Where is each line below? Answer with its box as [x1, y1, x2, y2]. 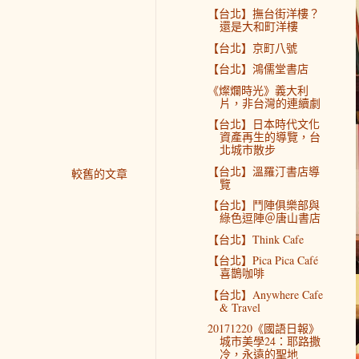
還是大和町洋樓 [219, 18, 298, 34]
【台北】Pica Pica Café [207, 252, 318, 268]
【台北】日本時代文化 [207, 116, 320, 132]
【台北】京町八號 [207, 39, 297, 55]
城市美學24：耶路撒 [219, 333, 321, 349]
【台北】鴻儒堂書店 [207, 61, 309, 77]
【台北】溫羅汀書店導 [207, 163, 320, 179]
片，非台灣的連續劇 [219, 95, 321, 111]
